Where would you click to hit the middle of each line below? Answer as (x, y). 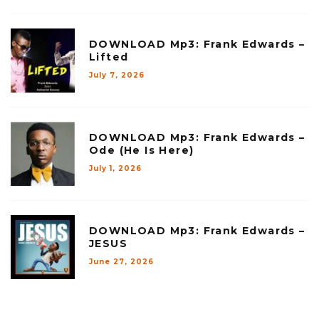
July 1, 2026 (115, 168)
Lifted (109, 57)
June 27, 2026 (121, 262)
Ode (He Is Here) (142, 150)
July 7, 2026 (117, 75)
